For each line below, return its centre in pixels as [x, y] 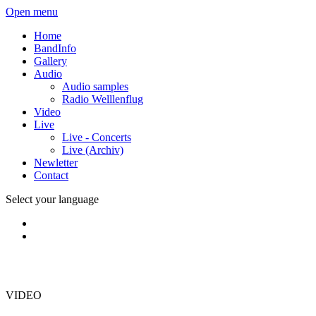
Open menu [32, 12]
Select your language [52, 199]
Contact [51, 175]
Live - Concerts [97, 137]
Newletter [56, 163]
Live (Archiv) [93, 150]
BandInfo [55, 48]
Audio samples [95, 86]
